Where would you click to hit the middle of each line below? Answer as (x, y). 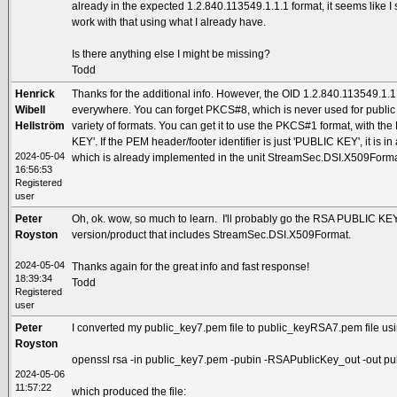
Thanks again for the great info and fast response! (191, 266)
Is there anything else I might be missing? (171, 54)
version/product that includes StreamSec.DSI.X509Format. (212, 234)
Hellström (40, 125)
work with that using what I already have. (169, 22)
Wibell (31, 109)
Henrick (35, 93)
